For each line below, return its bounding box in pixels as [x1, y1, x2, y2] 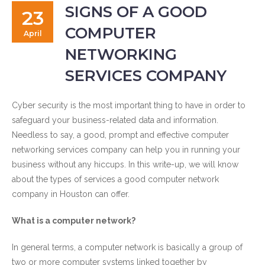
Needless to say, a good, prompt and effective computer [12, 130, 229, 140]
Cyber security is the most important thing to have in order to [12, 101, 245, 110]
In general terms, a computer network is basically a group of [12, 243, 243, 252]
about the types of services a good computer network [12, 174, 219, 184]
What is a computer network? [12, 216, 135, 225]
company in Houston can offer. [12, 189, 130, 199]
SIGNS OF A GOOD [65, 2, 207, 21]
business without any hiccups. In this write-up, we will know [12, 160, 238, 169]
